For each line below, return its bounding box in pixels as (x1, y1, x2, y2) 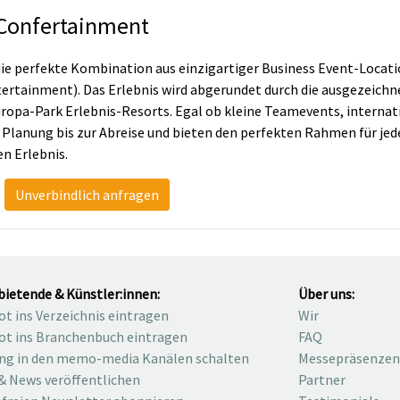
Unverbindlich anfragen (15, 186, 160, 204)
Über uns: (298, 285, 354, 304)
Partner (298, 371, 346, 389)
